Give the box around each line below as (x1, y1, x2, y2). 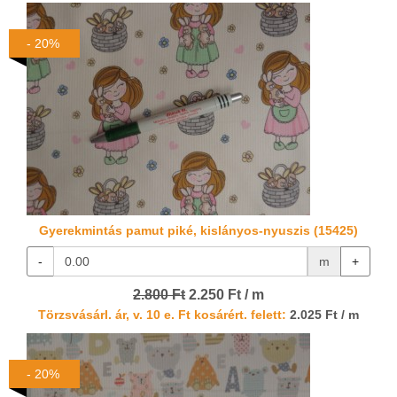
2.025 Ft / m (286, 308, 359, 323)
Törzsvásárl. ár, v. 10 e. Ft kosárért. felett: (38, 308, 286, 323)
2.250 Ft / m (185, 287, 264, 303)
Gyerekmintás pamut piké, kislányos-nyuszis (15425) (39, 223, 358, 238)
